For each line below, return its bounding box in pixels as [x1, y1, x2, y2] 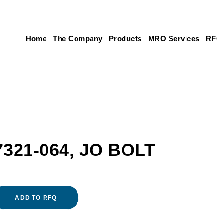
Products [108, 34, 142, 43]
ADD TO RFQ [15, 194, 57, 201]
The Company [53, 34, 103, 43]
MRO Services [148, 34, 200, 43]
